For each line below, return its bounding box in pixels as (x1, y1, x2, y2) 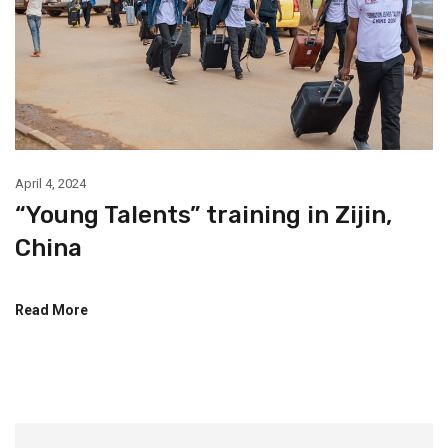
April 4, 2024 (15, 175, 86, 191)
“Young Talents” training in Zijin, (15, 200, 392, 229)
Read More (15, 301, 88, 318)
